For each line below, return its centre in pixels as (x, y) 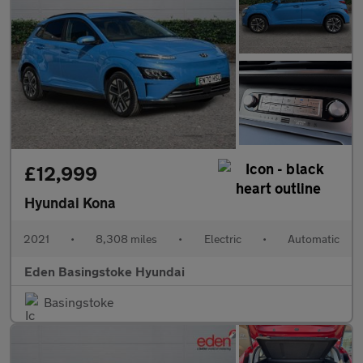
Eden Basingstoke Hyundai (105, 271)
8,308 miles (127, 239)
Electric (222, 239)
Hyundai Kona (70, 203)
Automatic (313, 239)
